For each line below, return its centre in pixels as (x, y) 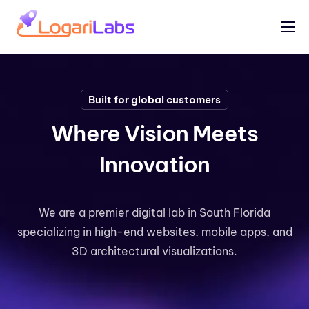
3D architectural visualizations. (154, 251)
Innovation (154, 164)
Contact (40, 108)
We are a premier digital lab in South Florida (154, 213)
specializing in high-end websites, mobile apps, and (154, 232)
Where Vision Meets (154, 133)
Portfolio (43, 50)
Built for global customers (154, 100)
